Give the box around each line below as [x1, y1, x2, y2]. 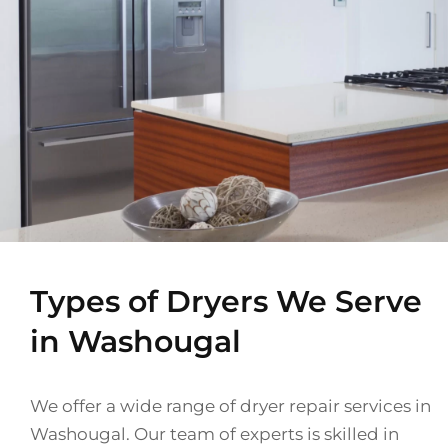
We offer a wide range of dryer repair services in [30, 395, 431, 416]
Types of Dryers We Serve [30, 282, 422, 320]
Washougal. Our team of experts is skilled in [30, 423, 399, 444]
